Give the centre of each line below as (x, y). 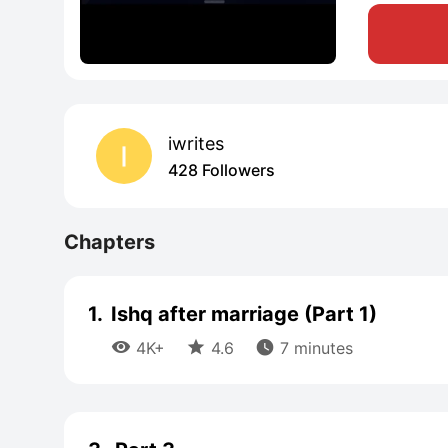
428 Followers (221, 170)
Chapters (109, 242)
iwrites (196, 143)
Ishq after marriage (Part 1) (244, 314)
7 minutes (314, 348)
